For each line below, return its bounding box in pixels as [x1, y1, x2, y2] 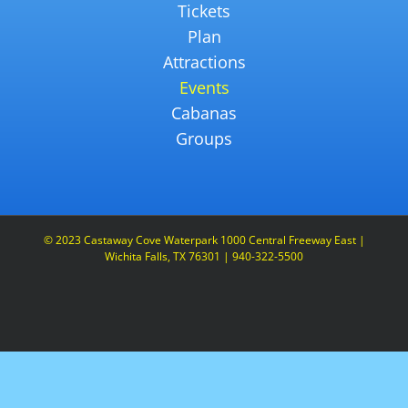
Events [178, 76, 229, 98]
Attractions [162, 50, 246, 73]
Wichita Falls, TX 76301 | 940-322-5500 [105, 248, 303, 264]
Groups [176, 127, 232, 149]
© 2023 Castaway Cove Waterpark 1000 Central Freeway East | [43, 231, 365, 248]
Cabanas [171, 101, 237, 124]
